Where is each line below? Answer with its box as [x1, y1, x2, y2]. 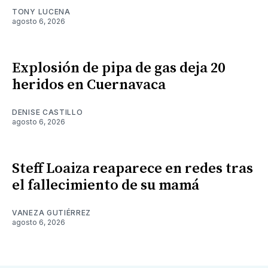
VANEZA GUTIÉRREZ [12, 208, 92, 218]
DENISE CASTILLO [12, 108, 83, 117]
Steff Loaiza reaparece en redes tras [12, 160, 253, 178]
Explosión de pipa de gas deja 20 [12, 59, 225, 78]
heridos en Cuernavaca [12, 76, 166, 95]
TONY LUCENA [12, 7, 71, 17]
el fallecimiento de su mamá [12, 176, 199, 195]
